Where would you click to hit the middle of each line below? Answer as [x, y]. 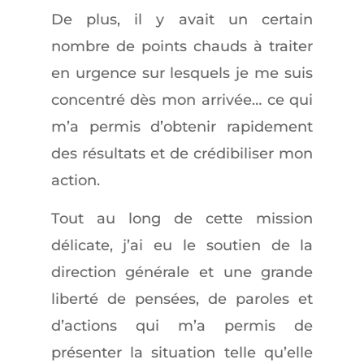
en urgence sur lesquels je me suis [182, 73]
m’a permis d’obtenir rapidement [182, 127]
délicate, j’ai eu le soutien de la [182, 245]
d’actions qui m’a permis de [182, 326]
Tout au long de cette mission [182, 219]
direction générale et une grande [182, 272]
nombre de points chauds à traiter [182, 46]
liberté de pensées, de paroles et [182, 299]
